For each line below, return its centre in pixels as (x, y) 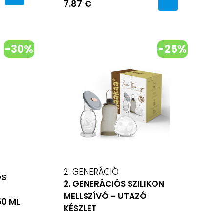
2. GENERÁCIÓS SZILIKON (114, 184)
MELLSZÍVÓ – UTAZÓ (105, 196)
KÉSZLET (80, 208)
